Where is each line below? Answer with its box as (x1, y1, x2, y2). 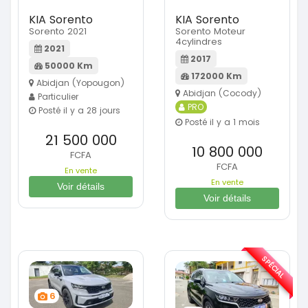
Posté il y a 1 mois (182, 115, 260, 128)
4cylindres (175, 34, 222, 48)
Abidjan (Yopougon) (34, 76, 124, 89)
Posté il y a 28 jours (36, 104, 120, 116)
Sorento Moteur (175, 24, 245, 38)
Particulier (35, 90, 78, 102)
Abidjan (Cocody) (180, 87, 261, 99)
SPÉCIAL (259, 253, 287, 281)
